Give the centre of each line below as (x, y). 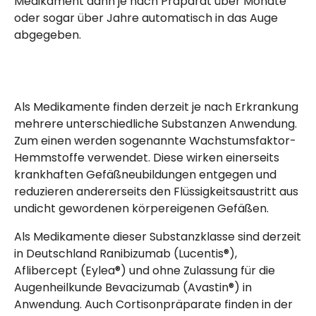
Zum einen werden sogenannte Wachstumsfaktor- (155, 141)
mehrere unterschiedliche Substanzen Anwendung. (156, 124)
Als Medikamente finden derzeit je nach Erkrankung (156, 107)
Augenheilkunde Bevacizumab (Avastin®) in (133, 288)
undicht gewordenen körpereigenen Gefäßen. (141, 209)
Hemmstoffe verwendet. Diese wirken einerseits (147, 158)
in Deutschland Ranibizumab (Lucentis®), (126, 254)
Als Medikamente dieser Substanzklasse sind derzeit (158, 237)
